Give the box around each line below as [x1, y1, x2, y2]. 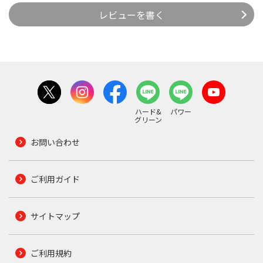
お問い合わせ [30, 136, 80, 149]
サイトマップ [30, 210, 80, 222]
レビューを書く [99, 7, 164, 22]
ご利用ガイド [30, 173, 80, 186]
